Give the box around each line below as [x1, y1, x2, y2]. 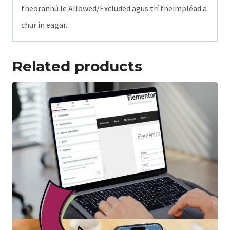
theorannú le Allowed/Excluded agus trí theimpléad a [21, 3, 207, 13]
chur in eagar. [21, 19, 67, 30]
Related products [12, 57, 142, 75]
